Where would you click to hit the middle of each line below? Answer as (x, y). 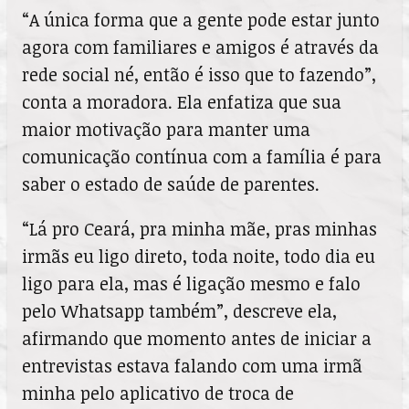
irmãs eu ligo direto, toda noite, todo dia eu (199, 257)
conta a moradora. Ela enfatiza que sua (182, 102)
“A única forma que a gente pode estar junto (201, 20)
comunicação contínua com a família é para (202, 157)
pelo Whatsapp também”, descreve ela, (179, 311)
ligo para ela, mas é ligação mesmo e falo (191, 284)
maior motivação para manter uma (166, 130)
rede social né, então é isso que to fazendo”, (199, 75)
